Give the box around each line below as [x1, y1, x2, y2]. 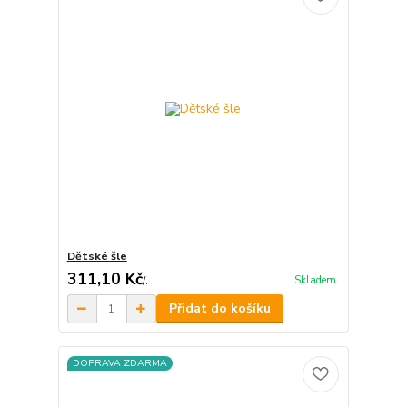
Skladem [293, 273, 336, 287]
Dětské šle [66, 249, 127, 264]
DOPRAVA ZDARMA [72, 355, 167, 370]
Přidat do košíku [168, 300, 271, 318]
